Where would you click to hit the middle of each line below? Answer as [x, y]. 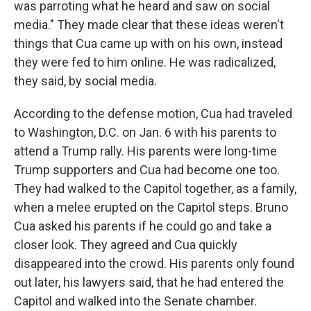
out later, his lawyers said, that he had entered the [149, 282]
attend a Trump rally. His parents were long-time [145, 151]
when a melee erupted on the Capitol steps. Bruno [151, 207]
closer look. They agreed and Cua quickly [126, 245]
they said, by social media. [85, 81]
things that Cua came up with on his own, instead [148, 43]
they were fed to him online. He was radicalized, [145, 62]
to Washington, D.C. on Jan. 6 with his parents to [145, 132]
